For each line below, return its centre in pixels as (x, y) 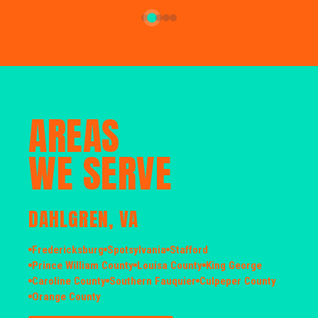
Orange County (66, 296)
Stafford (189, 250)
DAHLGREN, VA (84, 219)
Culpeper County (238, 281)
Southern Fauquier (153, 281)
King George (234, 265)
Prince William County (83, 265)
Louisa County (170, 265)
